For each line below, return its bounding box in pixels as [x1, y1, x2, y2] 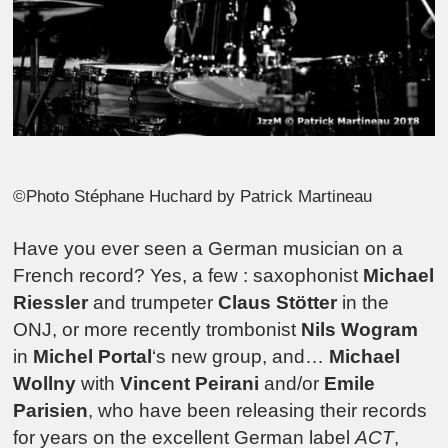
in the [337, 291, 390, 313]
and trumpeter [88, 291, 219, 313]
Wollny [13, 372, 77, 394]
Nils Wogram [301, 318, 419, 340]
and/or [259, 372, 325, 394]
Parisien [13, 399, 89, 421]
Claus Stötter [218, 291, 338, 313]
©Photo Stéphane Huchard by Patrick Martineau [13, 187, 373, 207]
